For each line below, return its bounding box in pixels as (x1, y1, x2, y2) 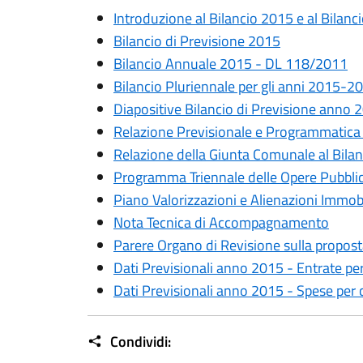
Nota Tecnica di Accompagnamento (113, 211, 329, 233)
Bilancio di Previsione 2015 (113, 30, 280, 52)
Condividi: (107, 331, 171, 352)
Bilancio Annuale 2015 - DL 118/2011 (113, 53, 348, 75)
